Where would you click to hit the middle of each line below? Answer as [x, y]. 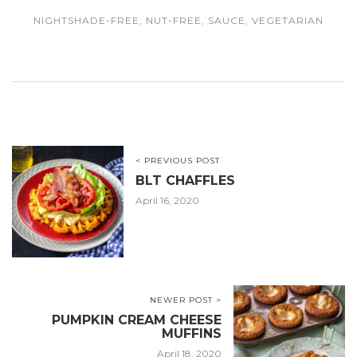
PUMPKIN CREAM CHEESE [137, 320]
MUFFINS [192, 334]
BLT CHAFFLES [185, 181]
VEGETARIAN [288, 21]
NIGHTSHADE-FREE [86, 21]
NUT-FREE [174, 21]
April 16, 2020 [167, 201]
